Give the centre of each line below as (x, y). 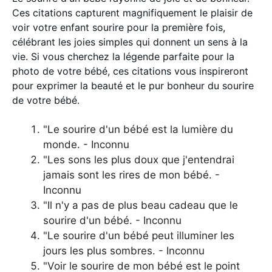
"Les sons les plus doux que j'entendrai (139, 160)
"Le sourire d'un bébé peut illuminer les (139, 236)
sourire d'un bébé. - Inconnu (112, 220)
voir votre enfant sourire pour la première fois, (119, 27)
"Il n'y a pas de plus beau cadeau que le (141, 205)
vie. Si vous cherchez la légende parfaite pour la (123, 56)
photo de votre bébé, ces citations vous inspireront (130, 71)
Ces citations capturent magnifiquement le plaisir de (132, 13)
